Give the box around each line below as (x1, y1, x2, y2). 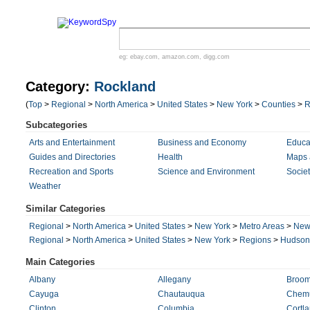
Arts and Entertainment (29, 138, 115, 147)
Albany (29, 275, 55, 284)
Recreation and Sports (29, 167, 113, 176)
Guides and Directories (29, 152, 116, 162)
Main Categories (26, 257, 95, 267)
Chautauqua (157, 289, 205, 299)
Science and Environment (157, 167, 255, 176)
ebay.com (130, 53, 158, 60)
